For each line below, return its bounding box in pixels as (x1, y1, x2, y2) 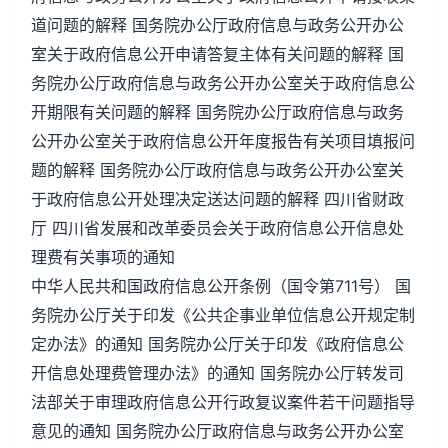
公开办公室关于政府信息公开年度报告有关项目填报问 (31, 131, 415, 151)
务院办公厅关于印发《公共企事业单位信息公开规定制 (31, 305, 415, 325)
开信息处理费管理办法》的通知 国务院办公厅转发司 (31, 363, 404, 383)
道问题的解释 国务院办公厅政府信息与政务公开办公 (31, 15, 404, 35)
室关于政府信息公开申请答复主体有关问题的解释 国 (31, 44, 404, 64)
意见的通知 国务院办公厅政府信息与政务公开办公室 (31, 421, 404, 441)
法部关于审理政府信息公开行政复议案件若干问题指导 (31, 392, 415, 412)
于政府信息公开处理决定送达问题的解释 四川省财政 (31, 189, 404, 209)
